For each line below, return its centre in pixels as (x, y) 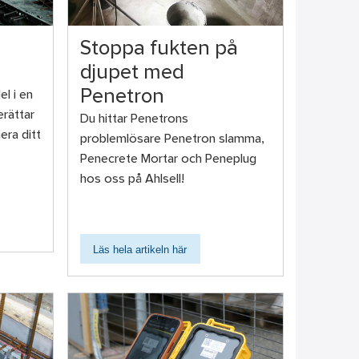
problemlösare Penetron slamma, (172, 139)
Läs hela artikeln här (140, 249)
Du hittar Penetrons (134, 119)
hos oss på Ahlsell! (132, 179)
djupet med (132, 73)
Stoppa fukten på (159, 49)
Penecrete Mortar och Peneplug (168, 159)
